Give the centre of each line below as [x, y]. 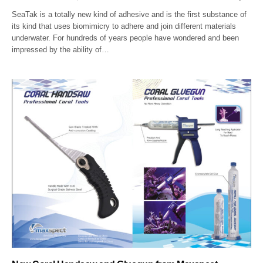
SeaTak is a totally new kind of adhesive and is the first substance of [129, 14]
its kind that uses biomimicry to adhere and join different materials [124, 26]
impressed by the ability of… [61, 49]
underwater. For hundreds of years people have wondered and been [126, 38]
